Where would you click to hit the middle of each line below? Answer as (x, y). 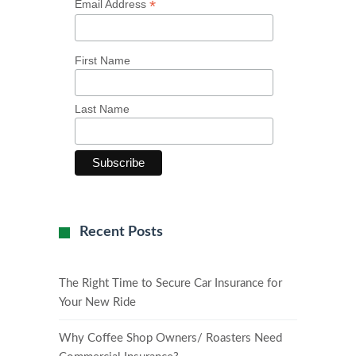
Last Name (102, 108)
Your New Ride (97, 303)
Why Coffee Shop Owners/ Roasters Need (170, 339)
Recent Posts (121, 232)
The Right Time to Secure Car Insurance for (170, 284)
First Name (103, 60)
